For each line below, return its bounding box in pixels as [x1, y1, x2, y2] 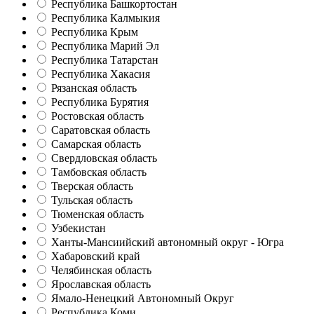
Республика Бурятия [51, 96, 149, 109]
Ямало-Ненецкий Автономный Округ [51, 292, 234, 305]
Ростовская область [51, 110, 144, 123]
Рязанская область [51, 82, 137, 95]
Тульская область [51, 194, 132, 207]
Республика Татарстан [51, 54, 158, 67]
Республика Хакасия [51, 68, 150, 81]
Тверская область [51, 180, 133, 193]
